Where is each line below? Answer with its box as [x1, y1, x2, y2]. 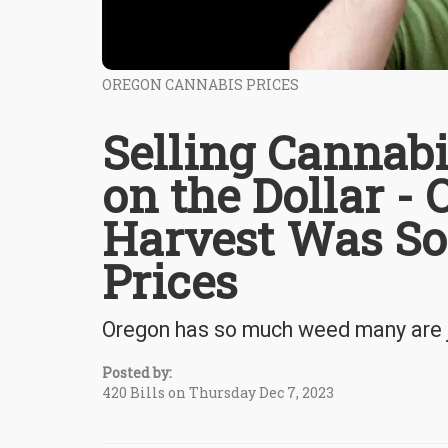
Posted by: [102, 363, 172, 383]
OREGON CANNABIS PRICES [102, 75, 299, 95]
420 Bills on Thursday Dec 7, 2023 [102, 383, 334, 403]
